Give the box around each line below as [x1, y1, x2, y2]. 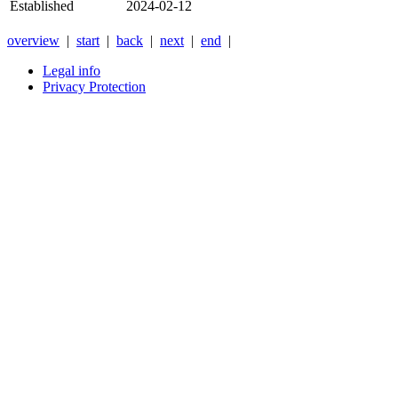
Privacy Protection [43, 79, 146, 95]
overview [7, 33, 60, 49]
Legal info [43, 63, 100, 79]
